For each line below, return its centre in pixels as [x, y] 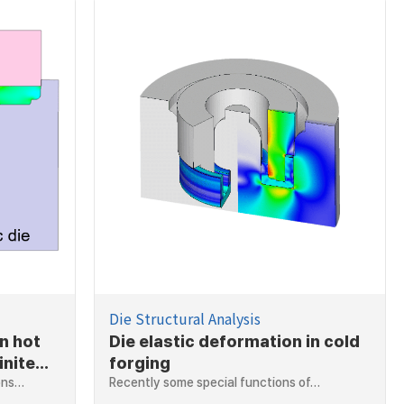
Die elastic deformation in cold [234, 341]
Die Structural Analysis [184, 318]
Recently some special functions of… [214, 382]
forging [139, 363]
